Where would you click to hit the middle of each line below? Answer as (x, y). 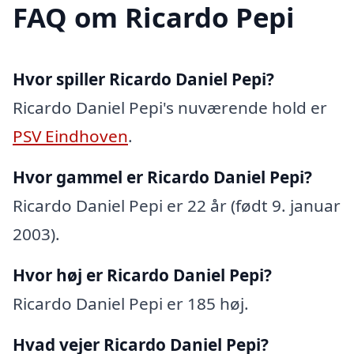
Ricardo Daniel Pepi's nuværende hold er (170, 108)
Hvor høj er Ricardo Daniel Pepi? (142, 275)
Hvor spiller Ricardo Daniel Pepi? (143, 79)
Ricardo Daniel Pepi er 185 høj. (131, 304)
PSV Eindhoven (70, 136)
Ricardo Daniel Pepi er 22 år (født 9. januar (177, 206)
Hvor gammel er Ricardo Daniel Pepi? (162, 177)
